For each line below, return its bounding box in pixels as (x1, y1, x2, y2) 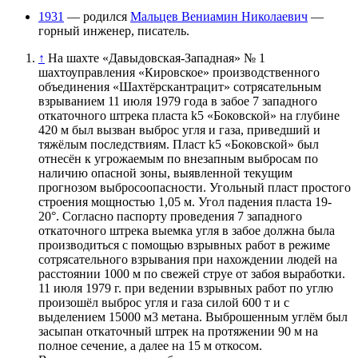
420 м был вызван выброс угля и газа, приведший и (38, 122, 320, 137)
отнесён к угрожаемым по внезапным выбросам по (38, 151, 318, 165)
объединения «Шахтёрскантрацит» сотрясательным (38, 79, 321, 93)
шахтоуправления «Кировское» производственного (38, 65, 320, 79)
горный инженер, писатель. (38, 23, 189, 38)
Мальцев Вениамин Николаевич (130, 9, 308, 23)
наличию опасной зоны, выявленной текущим (38, 165, 292, 180)
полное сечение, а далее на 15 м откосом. (38, 338, 262, 352)
